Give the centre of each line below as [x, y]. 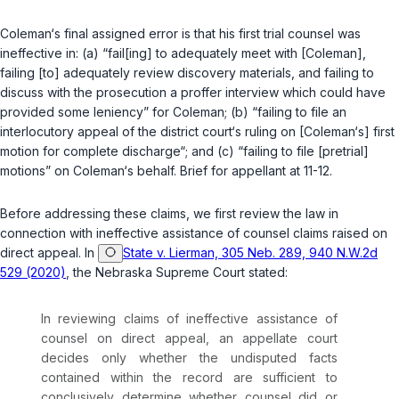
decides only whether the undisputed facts [189, 358]
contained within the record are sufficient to [189, 378]
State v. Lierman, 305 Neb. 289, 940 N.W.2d [250, 253]
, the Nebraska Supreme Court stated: [177, 273]
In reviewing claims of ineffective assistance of [189, 319]
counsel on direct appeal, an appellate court [189, 338]
